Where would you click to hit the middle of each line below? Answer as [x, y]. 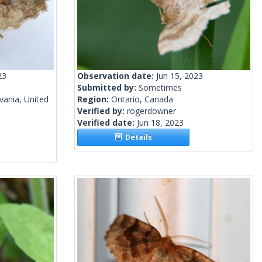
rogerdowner [151, 111]
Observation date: [117, 76]
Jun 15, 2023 [180, 76]
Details [137, 137]
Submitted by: [108, 88]
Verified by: [102, 111]
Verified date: [107, 123]
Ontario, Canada [142, 99]
